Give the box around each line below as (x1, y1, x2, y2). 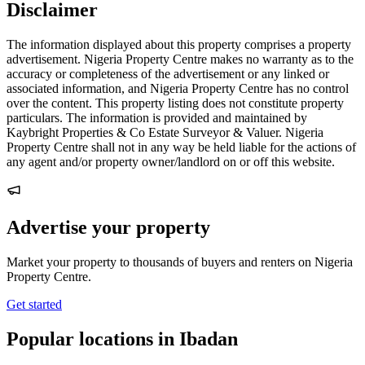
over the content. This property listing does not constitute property (7, 96, 344, 111)
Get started (7, 297, 62, 312)
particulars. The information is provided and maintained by (7, 111, 307, 125)
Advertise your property (7, 217, 210, 239)
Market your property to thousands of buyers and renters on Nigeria (7, 255, 353, 270)
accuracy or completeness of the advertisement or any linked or (7, 67, 329, 81)
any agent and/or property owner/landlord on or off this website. (7, 155, 335, 169)
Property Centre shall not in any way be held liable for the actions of (7, 140, 356, 155)
